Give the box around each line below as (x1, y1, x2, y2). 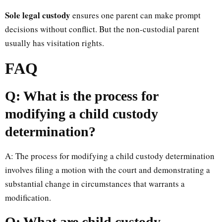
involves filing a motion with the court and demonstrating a (5, 164, 210, 175)
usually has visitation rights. (5, 37, 104, 49)
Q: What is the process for (5, 88, 158, 104)
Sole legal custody (5, 8, 70, 21)
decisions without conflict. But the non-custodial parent (5, 23, 199, 35)
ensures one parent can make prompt (70, 9, 201, 21)
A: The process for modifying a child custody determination (5, 150, 215, 162)
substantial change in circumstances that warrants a (5, 177, 185, 189)
